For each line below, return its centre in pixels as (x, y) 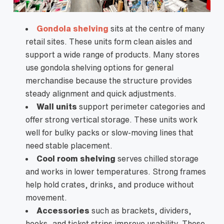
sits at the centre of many (157, 28)
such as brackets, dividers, (140, 210)
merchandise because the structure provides (109, 80)
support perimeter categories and (141, 106)
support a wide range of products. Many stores (112, 54)
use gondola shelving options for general (99, 67)
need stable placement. (69, 145)
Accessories (63, 210)
